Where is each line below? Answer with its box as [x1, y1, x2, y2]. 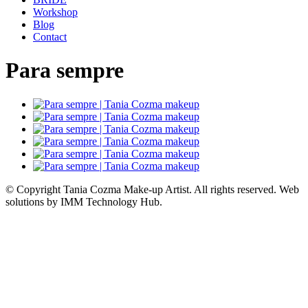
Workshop [33, 6, 78, 18]
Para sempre [5, 58, 124, 83]
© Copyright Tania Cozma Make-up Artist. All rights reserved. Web [5, 183, 299, 195]
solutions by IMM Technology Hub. [5, 195, 162, 208]
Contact [33, 31, 67, 43]
